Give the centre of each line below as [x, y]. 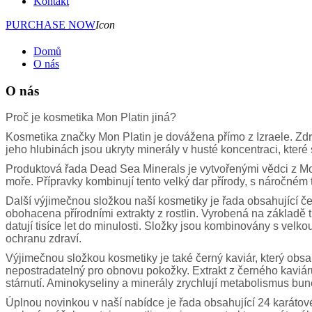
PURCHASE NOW [50, 25]
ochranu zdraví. [44, 239]
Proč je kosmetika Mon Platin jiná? [91, 118]
